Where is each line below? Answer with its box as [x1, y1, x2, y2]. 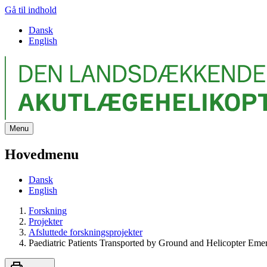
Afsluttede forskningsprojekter [29, 226, 142, 237]
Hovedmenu [5, 146, 79, 162]
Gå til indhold [5, 5, 57, 15]
